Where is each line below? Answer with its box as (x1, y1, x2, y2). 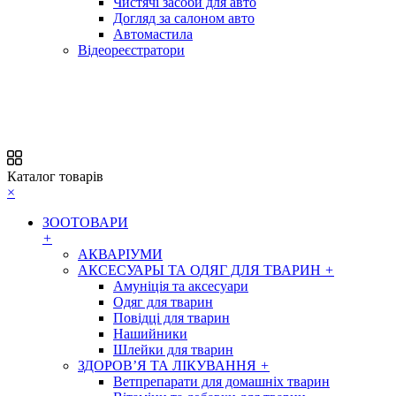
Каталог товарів (7, 169, 103, 184)
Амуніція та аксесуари (113, 278, 248, 293)
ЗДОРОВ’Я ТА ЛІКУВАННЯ (78, 358, 260, 373)
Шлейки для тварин (113, 342, 233, 357)
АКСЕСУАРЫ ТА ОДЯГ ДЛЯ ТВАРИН (78, 263, 324, 278)
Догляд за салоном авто (113, 11, 255, 26)
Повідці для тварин (113, 310, 230, 325)
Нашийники (113, 326, 187, 341)
